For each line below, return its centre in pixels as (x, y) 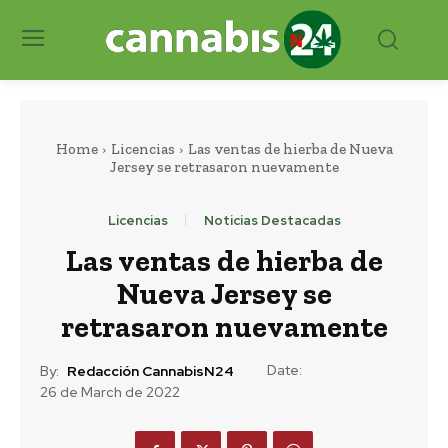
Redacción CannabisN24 (150, 371)
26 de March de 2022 (110, 392)
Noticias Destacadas (272, 220)
